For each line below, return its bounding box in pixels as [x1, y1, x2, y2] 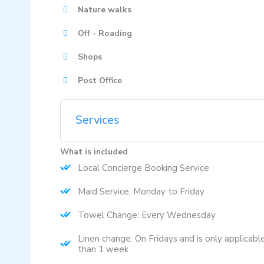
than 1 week [78, 243, 128, 255]
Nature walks [78, 4, 131, 15]
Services [75, 112, 120, 128]
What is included [60, 146, 128, 157]
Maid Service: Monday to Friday [78, 186, 204, 197]
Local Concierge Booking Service [78, 162, 209, 174]
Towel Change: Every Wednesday [78, 209, 216, 221]
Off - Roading [78, 28, 132, 39]
